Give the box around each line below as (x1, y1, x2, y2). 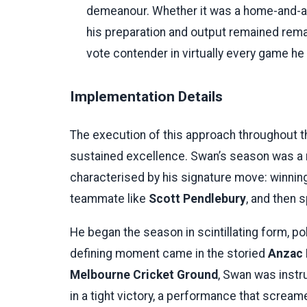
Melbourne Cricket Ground (70, 267, 218, 282)
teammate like (70, 191, 149, 206)
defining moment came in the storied (70, 246, 268, 260)
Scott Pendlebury (149, 191, 246, 206)
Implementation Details (70, 88, 223, 106)
